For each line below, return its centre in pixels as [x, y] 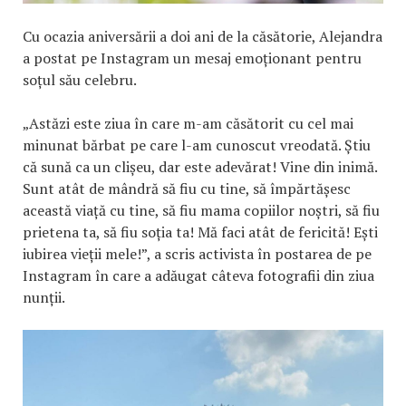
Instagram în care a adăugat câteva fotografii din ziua [198, 276]
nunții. [44, 298]
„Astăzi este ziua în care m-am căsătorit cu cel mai [188, 124]
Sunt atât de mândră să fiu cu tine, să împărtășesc [187, 189]
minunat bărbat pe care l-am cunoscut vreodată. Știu [197, 145]
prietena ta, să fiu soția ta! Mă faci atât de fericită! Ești [200, 232]
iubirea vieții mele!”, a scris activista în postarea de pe [197, 254]
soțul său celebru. [80, 80]
